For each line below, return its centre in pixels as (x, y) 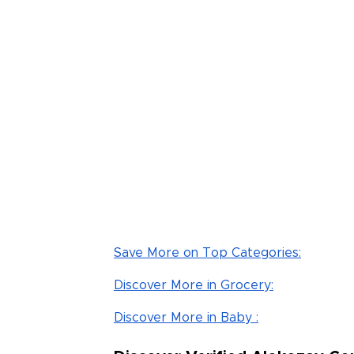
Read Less (310, 23)
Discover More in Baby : (186, 317)
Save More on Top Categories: (207, 252)
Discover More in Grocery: (194, 285)
